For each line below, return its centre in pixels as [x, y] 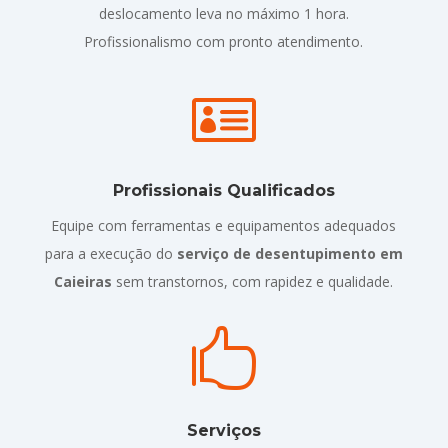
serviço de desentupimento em [289, 253]
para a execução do [110, 253]
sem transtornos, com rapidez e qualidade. [253, 281]
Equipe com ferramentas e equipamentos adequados [224, 225]
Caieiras [83, 281]
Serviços [223, 430]
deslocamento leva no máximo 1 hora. [223, 13]
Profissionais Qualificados [223, 190]
